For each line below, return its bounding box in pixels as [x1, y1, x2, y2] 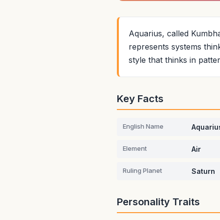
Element [123, 144, 147, 152]
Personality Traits [117, 196, 200, 208]
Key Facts [117, 93, 164, 105]
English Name [123, 122, 164, 130]
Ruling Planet [123, 166, 162, 174]
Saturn [192, 167, 215, 175]
